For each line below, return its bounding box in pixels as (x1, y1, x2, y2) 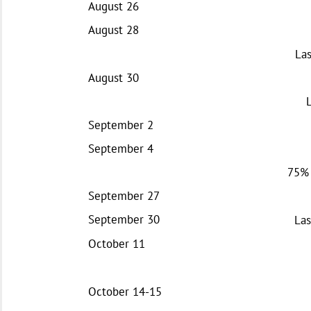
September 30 (88, 211, 160, 227)
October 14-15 (88, 283, 162, 299)
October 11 (88, 235, 145, 251)
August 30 (88, 69, 139, 85)
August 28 (88, 22, 139, 37)
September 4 (88, 140, 153, 156)
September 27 (88, 187, 160, 203)
